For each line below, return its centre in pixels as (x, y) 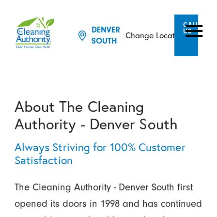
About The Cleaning (79, 106)
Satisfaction (43, 160)
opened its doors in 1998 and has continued (108, 204)
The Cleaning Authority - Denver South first (103, 187)
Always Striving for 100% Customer (100, 147)
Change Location (155, 35)
